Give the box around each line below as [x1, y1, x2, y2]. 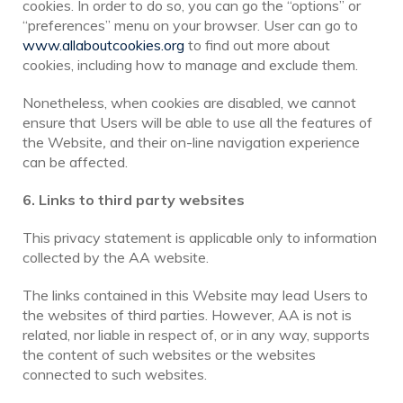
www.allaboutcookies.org [22, 35, 184, 54]
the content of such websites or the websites [22, 345, 316, 363]
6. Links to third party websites [22, 190, 245, 209]
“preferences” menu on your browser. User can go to [22, 15, 358, 34]
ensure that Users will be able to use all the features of [22, 112, 372, 131]
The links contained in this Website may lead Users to [22, 285, 368, 304]
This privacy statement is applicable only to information [22, 228, 377, 246]
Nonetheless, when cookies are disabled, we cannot [22, 93, 356, 112]
